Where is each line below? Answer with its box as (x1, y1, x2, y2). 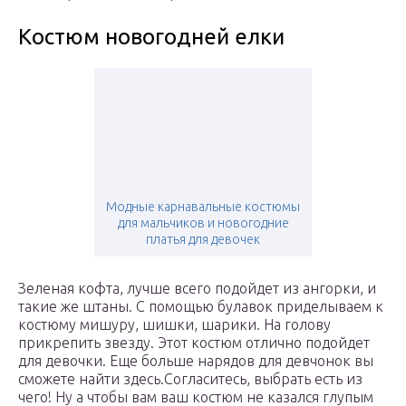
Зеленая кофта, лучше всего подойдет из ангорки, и (18, 280, 376, 297)
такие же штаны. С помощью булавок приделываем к (18, 298, 383, 315)
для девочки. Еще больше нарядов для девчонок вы (18, 353, 373, 370)
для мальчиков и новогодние (117, 216, 289, 231)
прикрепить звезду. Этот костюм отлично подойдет (18, 334, 370, 352)
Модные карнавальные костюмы (106, 199, 300, 215)
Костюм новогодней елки (18, 24, 285, 50)
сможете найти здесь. (18, 371, 164, 388)
